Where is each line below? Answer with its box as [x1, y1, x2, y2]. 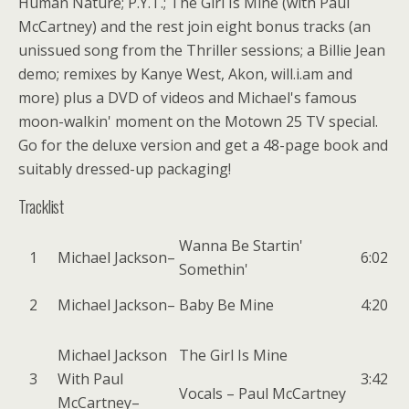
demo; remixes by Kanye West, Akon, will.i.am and [18, 63, 352, 84]
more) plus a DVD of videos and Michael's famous [18, 87, 357, 108]
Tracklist [18, 193, 64, 218]
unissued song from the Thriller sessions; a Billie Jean [18, 39, 385, 60]
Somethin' [179, 258, 248, 279]
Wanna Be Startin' [179, 235, 303, 256]
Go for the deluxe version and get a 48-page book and [18, 134, 388, 155]
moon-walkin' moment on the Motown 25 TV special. [18, 110, 378, 131]
